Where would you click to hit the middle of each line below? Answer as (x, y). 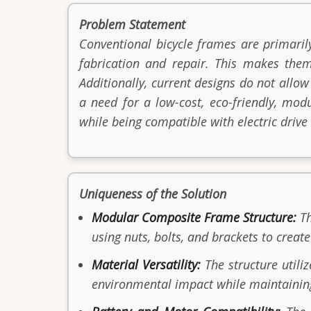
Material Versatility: (146, 264)
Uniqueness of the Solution (153, 193)
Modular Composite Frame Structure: (196, 217)
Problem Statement (132, 25)
